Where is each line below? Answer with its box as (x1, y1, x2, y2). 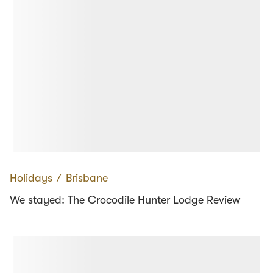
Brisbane (66, 171, 108, 184)
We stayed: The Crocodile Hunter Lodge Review (10, 193, 240, 206)
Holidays (10, 171, 52, 184)
